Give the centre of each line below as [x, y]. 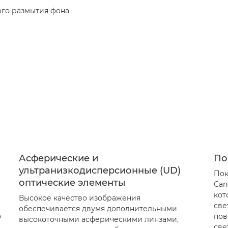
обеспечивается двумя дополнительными [98, 209]
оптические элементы [72, 183]
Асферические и [58, 158]
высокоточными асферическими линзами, [98, 219]
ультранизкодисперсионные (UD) [99, 170]
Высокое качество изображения [79, 198]
